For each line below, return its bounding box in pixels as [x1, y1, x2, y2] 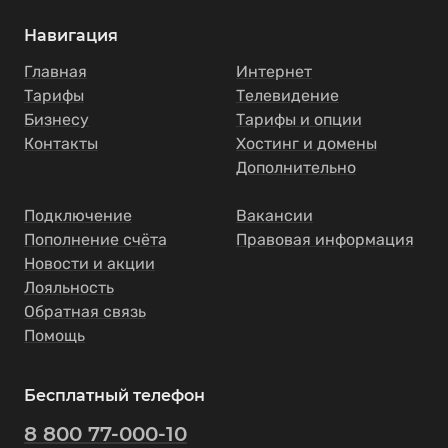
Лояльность [24, 278, 114, 297]
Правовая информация [236, 230, 414, 249]
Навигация [24, 26, 118, 45]
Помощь [24, 326, 85, 345]
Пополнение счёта [24, 230, 167, 249]
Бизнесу [24, 110, 89, 129]
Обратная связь [24, 302, 146, 321]
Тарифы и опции [236, 110, 362, 129]
